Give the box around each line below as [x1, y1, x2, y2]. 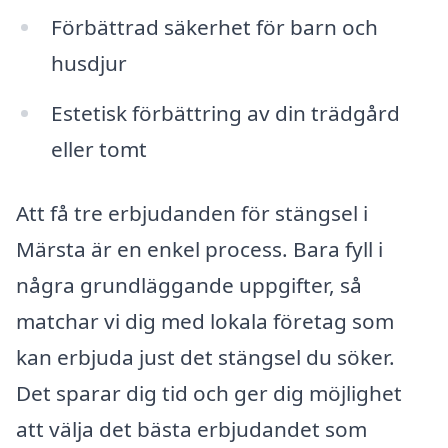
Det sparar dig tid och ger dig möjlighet [16, 378, 402, 407]
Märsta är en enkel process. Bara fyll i [16, 234, 383, 263]
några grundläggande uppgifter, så [16, 270, 362, 299]
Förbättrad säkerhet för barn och [50, 13, 378, 42]
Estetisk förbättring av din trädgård [50, 99, 400, 128]
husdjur [50, 49, 127, 78]
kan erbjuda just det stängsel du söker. [16, 342, 395, 371]
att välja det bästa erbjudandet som [16, 414, 367, 443]
